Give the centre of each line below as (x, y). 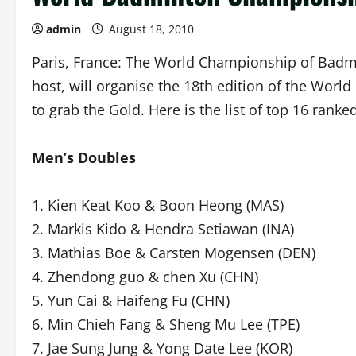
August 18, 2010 (151, 29)
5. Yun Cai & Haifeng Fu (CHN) (131, 300)
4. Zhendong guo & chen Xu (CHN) (145, 277)
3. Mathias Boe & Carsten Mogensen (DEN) (174, 253)
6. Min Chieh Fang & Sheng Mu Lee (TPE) (166, 324)
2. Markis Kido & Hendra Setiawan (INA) (163, 229)
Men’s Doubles (84, 157)
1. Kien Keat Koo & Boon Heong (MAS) (158, 205)
